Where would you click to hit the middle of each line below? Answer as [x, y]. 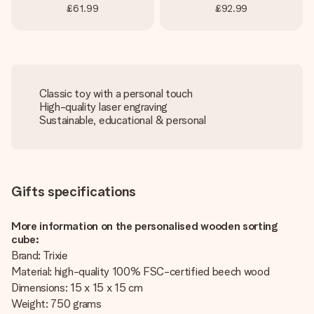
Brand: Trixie [40, 255]
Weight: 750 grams [56, 304]
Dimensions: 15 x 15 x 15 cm [77, 288]
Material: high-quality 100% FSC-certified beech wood [141, 272]
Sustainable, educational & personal [123, 120]
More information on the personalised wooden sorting [144, 226]
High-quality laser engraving [104, 107]
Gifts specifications [74, 191]
